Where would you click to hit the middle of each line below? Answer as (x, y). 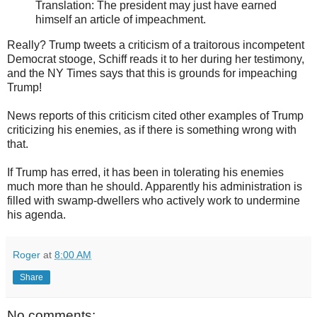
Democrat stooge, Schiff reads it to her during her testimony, (156, 59)
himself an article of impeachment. (121, 20)
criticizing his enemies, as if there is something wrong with (152, 130)
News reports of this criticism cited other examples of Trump (155, 116)
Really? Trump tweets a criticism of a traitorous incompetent (156, 45)
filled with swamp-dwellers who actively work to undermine (154, 201)
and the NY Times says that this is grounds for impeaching (152, 74)
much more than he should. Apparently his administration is (155, 187)
